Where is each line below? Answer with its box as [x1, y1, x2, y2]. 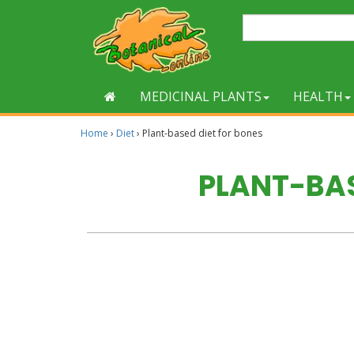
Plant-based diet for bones [142, 126, 262, 140]
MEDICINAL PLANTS [140, 88, 262, 105]
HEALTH [293, 88, 343, 105]
